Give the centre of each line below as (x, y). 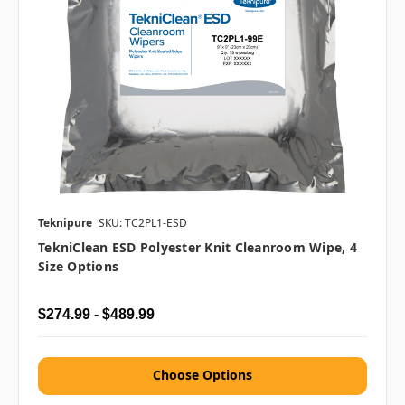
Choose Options (202, 375)
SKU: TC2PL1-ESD (143, 223)
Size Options (78, 267)
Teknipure (65, 223)
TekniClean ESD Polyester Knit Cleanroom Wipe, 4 (198, 248)
